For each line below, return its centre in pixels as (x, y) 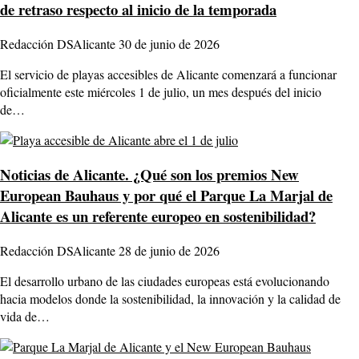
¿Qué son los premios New (214, 174)
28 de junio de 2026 (169, 250)
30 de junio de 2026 (169, 44)
